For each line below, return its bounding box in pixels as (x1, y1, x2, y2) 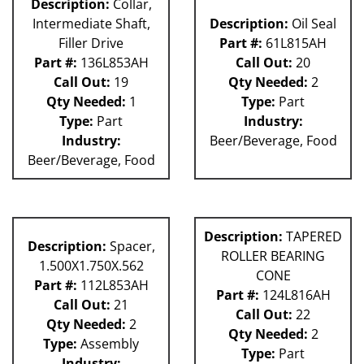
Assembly (77, 335, 139, 353)
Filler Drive (58, 34, 123, 53)
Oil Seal (288, 15, 336, 33)
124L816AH (258, 286, 331, 305)
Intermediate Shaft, (32, 15, 150, 33)
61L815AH (262, 34, 327, 53)
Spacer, (106, 237, 155, 256)
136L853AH (76, 54, 149, 72)
